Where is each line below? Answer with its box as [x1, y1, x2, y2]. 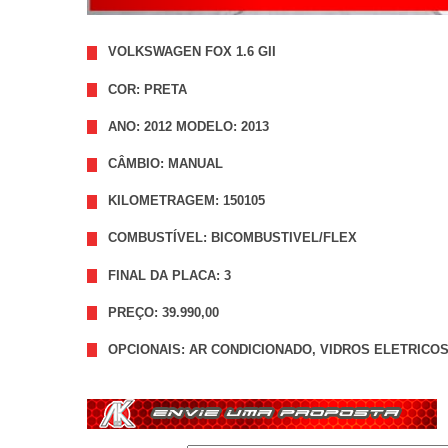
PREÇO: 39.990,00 [108, 304, 219, 320]
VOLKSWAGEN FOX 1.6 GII [108, 44, 280, 60]
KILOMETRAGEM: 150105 [108, 193, 265, 209]
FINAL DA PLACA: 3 [108, 267, 231, 283]
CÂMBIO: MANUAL [108, 156, 223, 172]
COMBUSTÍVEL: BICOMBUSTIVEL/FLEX [108, 230, 357, 246]
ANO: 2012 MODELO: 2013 [108, 118, 269, 134]
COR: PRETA [108, 81, 187, 97]
